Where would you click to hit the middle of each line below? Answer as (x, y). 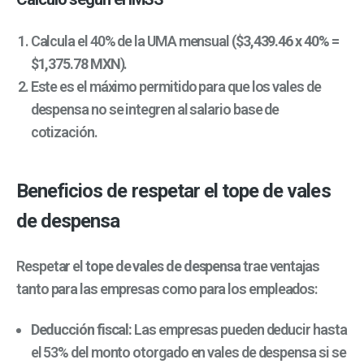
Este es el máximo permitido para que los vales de (175, 87)
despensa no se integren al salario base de (155, 110)
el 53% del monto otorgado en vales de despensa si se (188, 353)
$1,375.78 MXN (75, 64)
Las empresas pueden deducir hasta (239, 330)
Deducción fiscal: (81, 330)
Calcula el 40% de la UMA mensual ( (133, 41)
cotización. (64, 132)
